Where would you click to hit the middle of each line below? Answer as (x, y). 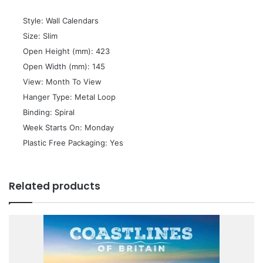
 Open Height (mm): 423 (65, 51)
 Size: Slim (39, 36)
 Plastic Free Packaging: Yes (72, 143)
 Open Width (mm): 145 (63, 67)
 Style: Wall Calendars (60, 21)
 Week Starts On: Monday (67, 128)
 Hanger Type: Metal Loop (68, 97)
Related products (55, 186)
